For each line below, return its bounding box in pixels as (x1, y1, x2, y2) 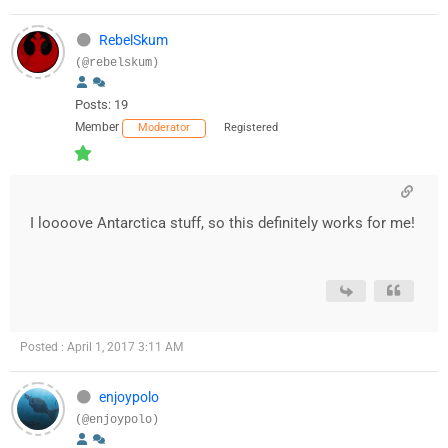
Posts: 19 (75, 97, 128, 113)
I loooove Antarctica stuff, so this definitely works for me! (30, 214, 415, 233)
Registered (224, 121, 278, 135)
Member (75, 120, 119, 135)
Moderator (138, 121, 190, 135)
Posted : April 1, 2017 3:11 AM (20, 340, 183, 355)
